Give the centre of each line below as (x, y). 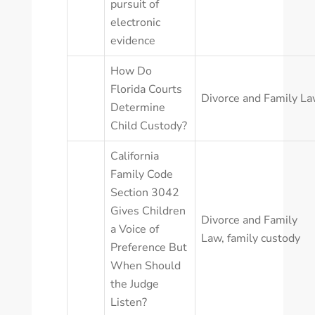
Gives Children (148, 211)
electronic (135, 22)
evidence (133, 41)
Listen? (129, 302)
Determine (138, 108)
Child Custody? (149, 126)
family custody (264, 238)
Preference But (149, 247)
